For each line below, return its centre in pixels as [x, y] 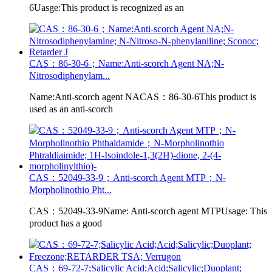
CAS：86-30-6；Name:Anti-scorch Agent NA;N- [127, 63]
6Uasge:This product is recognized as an [107, 7]
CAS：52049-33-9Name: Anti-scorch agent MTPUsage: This [148, 211]
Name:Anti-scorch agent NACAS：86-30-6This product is [143, 97]
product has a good [66, 223]
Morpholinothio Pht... [70, 189]
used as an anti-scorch [71, 109]
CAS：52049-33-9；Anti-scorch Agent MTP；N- [127, 177]
